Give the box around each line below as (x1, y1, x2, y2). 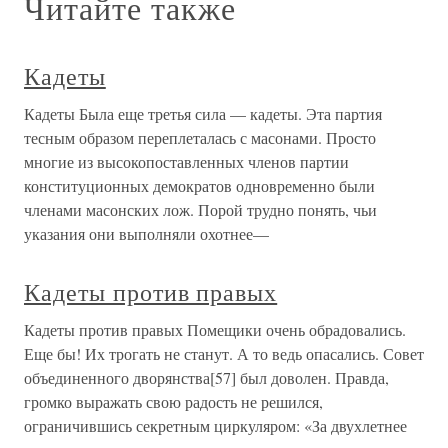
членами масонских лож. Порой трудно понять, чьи (24, 199, 377, 220)
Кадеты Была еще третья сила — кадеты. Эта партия (24, 103, 382, 124)
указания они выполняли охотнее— (24, 223, 269, 244)
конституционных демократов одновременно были (24, 175, 375, 196)
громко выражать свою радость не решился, (24, 391, 323, 412)
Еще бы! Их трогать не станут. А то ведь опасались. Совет (24, 343, 424, 364)
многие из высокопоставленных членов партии (24, 151, 349, 172)
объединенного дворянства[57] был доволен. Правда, (24, 367, 389, 388)
